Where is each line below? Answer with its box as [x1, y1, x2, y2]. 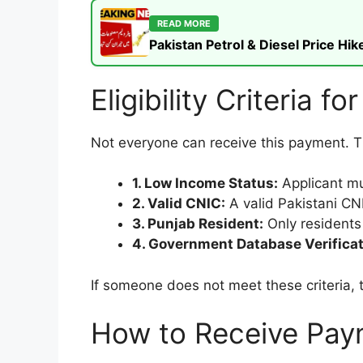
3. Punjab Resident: [132, 216, 263, 233]
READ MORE [157, 17, 211, 29]
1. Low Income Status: [132, 175, 278, 192]
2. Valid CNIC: [132, 195, 225, 212]
